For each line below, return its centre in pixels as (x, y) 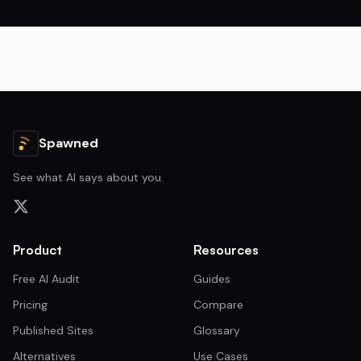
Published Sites (53, 330)
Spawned (68, 143)
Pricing (30, 305)
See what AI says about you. (88, 177)
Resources (226, 250)
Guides (212, 279)
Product (37, 250)
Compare (218, 305)
